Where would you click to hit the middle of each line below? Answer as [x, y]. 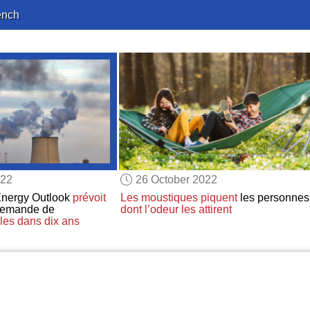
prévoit [89, 198]
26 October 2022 [177, 179]
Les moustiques [159, 198]
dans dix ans [48, 221]
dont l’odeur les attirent [176, 210]
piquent [219, 198]
